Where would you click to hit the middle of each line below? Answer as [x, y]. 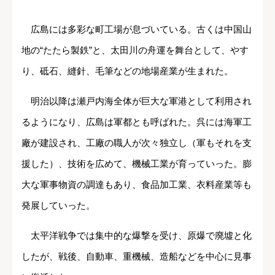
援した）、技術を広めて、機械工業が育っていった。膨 [137, 164]
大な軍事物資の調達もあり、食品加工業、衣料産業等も [137, 185]
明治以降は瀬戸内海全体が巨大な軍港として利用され [137, 101]
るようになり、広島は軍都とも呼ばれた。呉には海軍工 [137, 122]
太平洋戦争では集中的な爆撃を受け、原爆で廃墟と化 [137, 236]
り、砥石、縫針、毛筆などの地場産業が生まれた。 [127, 71]
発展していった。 [58, 206]
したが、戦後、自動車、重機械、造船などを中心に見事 [137, 257]
